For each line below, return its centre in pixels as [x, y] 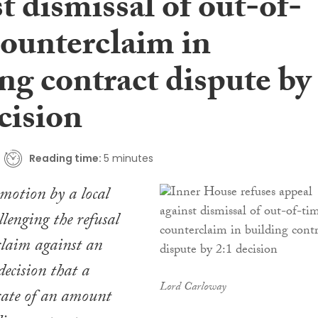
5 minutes [128, 158]
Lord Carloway [193, 288]
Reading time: [65, 158]
